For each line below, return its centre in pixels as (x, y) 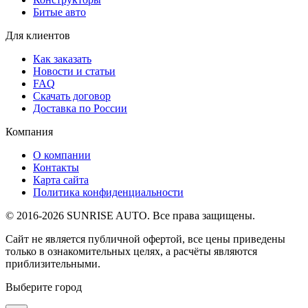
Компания (29, 131)
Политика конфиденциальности (108, 192)
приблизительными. (53, 263)
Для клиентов (38, 35)
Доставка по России (80, 108)
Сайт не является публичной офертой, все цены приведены (145, 239)
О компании (62, 155)
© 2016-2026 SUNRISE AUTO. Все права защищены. (130, 215)
